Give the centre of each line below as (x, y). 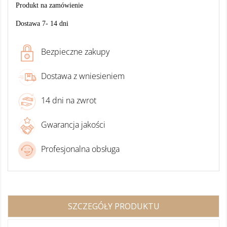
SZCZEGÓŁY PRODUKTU (113, 206)
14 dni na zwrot (69, 100)
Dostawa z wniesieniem (83, 76)
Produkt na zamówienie (49, 5)
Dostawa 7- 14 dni (42, 24)
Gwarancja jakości (73, 125)
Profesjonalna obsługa (80, 149)
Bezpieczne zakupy (75, 52)
